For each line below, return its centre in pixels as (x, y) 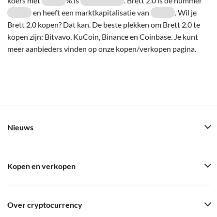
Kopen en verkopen (41, 166)
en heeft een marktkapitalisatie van (91, 12)
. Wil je (186, 12)
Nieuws (20, 127)
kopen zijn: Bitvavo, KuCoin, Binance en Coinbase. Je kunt (103, 36)
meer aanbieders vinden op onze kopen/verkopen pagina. (102, 48)
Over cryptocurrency (45, 205)
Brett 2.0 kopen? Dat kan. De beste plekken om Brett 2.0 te (104, 24)
